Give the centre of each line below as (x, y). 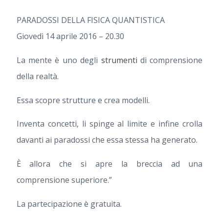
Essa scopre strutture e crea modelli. (83, 100)
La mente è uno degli (59, 60)
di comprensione (170, 60)
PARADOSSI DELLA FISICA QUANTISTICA (90, 20)
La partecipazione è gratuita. (69, 204)
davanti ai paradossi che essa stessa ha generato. (107, 140)
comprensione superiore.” (64, 180)
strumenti (119, 60)
